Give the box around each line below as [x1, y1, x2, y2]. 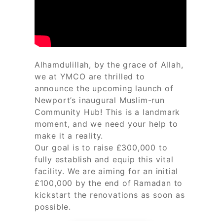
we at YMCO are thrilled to [34, 72, 145, 81]
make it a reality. [34, 131, 104, 141]
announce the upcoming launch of [34, 83, 174, 93]
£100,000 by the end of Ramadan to [34, 178, 183, 188]
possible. [34, 202, 71, 212]
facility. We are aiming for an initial [34, 166, 179, 176]
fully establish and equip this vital [34, 154, 174, 164]
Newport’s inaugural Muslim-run [34, 95, 165, 105]
